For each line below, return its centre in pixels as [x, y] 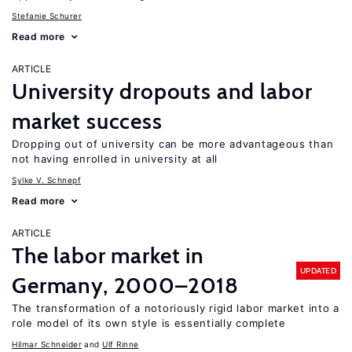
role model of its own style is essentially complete [149, 323]
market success [87, 121]
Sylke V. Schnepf [46, 180]
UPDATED [318, 270]
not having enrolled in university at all [115, 159]
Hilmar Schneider [47, 344]
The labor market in [108, 255]
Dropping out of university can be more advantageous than [173, 144]
